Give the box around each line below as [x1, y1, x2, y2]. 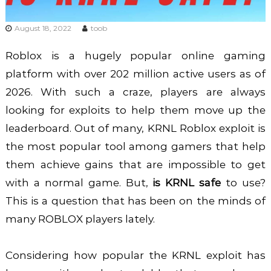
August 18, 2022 [14, 23, 71, 33]
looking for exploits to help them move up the [5, 103, 266, 116]
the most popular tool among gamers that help [5, 140, 266, 152]
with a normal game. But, [5, 176, 153, 189]
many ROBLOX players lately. [5, 212, 157, 225]
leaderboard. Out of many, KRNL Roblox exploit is [5, 122, 266, 134]
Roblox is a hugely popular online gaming [5, 49, 266, 62]
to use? [221, 176, 266, 189]
